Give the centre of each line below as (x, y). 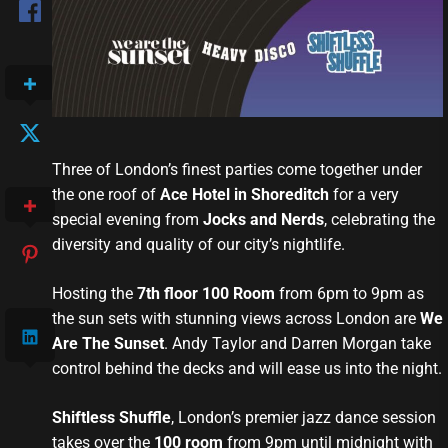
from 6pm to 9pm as (349, 294)
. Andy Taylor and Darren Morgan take (297, 344)
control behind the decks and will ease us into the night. (246, 369)
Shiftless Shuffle (111, 418)
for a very (365, 195)
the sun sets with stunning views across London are (235, 319)
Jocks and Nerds (263, 220)
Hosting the (94, 294)
